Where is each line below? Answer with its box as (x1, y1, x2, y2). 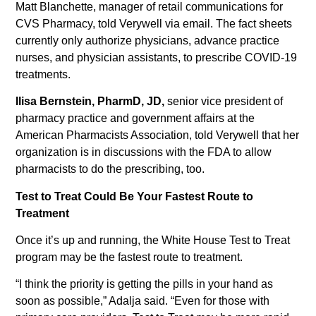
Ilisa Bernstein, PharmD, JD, (16, 95, 165, 108)
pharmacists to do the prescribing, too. (16, 163, 205, 176)
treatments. (16, 68, 71, 80)
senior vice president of (164, 95, 284, 108)
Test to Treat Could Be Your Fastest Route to (16, 190, 254, 202)
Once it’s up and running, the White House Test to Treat (16, 234, 291, 246)
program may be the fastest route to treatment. (16, 251, 243, 263)
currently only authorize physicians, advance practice (16, 34, 280, 47)
